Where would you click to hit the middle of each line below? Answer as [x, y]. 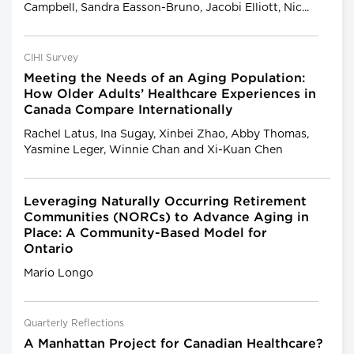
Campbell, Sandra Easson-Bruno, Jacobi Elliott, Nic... [166, 8]
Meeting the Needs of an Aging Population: [164, 78]
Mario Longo [58, 273]
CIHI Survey [51, 57]
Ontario [49, 249]
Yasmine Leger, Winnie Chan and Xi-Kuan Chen [153, 150]
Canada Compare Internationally [128, 110]
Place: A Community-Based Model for [145, 233]
